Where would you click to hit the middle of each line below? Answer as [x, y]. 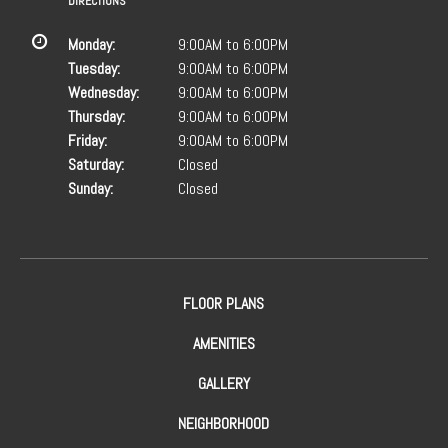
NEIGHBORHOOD [224, 423]
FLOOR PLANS [224, 303]
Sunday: [90, 188]
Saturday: [96, 164]
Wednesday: [103, 92]
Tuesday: [94, 68]
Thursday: [96, 116]
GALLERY [223, 383]
